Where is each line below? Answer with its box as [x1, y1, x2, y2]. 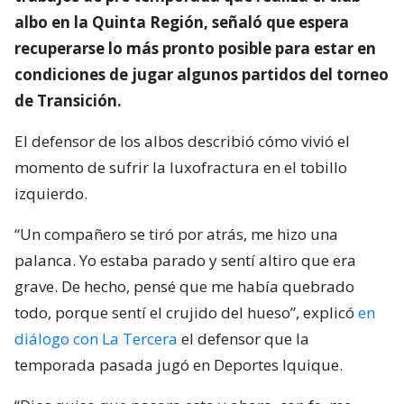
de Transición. [14, 89, 122, 111]
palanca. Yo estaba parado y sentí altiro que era [14, 249, 356, 271]
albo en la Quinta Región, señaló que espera [14, 11, 349, 32]
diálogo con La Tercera [14, 327, 178, 349]
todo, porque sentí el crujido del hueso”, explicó [14, 301, 358, 323]
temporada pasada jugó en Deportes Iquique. [14, 353, 343, 375]
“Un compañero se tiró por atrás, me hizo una [14, 223, 338, 244]
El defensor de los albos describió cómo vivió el [14, 130, 350, 151]
